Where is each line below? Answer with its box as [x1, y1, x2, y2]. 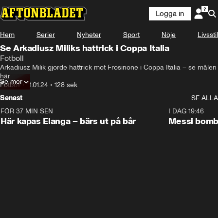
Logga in [156, 9, 184, 18]
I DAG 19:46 [168, 107, 204, 115]
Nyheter [77, 31, 101, 39]
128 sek [54, 81, 77, 89]
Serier [36, 31, 55, 39]
